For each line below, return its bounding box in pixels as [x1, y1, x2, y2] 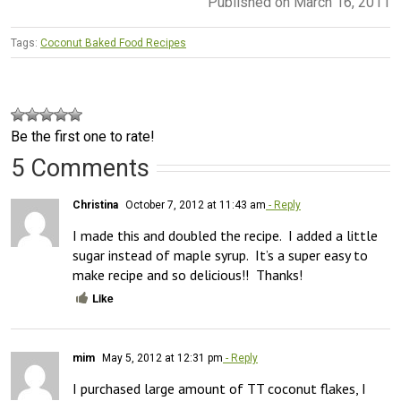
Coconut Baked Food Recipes [40, 37, 186, 49]
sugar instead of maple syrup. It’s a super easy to [73, 246, 368, 264]
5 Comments [11, 154, 149, 183]
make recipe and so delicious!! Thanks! [73, 266, 303, 284]
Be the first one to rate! [11, 128, 155, 145]
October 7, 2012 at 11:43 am [123, 199, 266, 211]
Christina [73, 199, 118, 211]
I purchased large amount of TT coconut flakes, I [73, 380, 366, 397]
